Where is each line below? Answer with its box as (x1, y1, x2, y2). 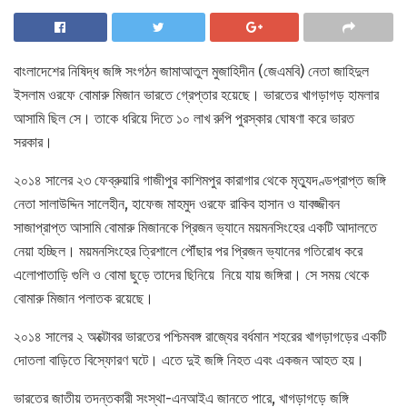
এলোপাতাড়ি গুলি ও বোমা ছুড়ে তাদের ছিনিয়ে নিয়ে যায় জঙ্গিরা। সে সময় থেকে (14, 266, 369, 284)
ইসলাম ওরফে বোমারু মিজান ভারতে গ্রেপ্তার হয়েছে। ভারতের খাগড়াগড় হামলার (14, 86, 379, 104)
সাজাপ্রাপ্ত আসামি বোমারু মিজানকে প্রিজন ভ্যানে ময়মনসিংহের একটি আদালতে (14, 219, 377, 237)
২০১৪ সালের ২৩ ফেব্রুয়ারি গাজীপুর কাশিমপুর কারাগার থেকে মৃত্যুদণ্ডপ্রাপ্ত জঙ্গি (14, 172, 386, 190)
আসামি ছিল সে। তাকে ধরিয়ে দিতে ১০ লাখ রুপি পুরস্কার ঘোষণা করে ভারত (14, 110, 354, 128)
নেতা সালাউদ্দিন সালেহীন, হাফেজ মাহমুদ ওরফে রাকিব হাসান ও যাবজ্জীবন (14, 195, 340, 213)
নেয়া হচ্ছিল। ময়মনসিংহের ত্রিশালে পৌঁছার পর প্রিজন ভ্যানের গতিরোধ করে (14, 243, 362, 261)
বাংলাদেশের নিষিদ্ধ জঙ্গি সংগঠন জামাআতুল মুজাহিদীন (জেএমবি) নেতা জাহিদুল (14, 63, 369, 81)
